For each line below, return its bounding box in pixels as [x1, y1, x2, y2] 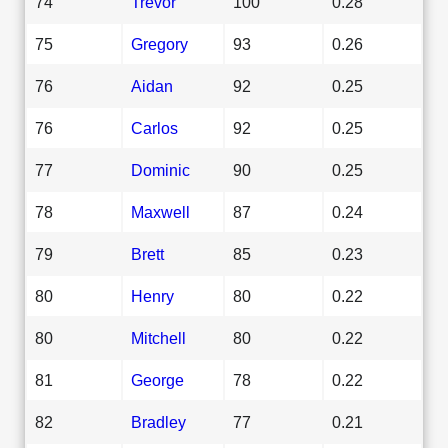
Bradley [131, 412, 186, 431]
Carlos [131, 118, 178, 137]
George [131, 370, 184, 389]
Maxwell [131, 202, 190, 221]
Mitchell [131, 328, 186, 347]
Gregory [131, 34, 188, 53]
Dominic [131, 160, 190, 179]
